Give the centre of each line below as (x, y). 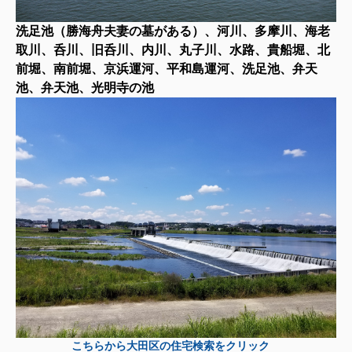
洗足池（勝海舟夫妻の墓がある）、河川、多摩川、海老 (173, 31)
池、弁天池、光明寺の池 (85, 88)
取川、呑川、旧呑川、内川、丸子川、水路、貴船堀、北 (173, 50)
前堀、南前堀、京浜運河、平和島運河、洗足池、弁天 (167, 69)
